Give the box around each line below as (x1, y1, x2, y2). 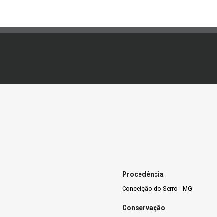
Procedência (122, 170, 164, 178)
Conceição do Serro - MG (122, 185, 192, 192)
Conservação (122, 204, 165, 212)
